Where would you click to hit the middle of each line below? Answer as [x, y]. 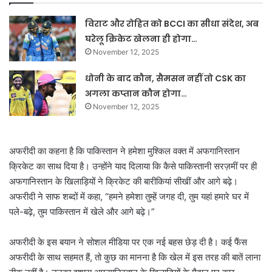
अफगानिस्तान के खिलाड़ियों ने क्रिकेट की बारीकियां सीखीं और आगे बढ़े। [124, 182]
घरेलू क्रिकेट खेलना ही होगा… [141, 39]
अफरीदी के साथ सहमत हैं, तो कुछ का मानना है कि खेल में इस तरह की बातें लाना [135, 257]
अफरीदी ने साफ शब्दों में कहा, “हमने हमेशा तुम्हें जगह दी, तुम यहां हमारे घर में [129, 197]
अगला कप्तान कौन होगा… [136, 94]
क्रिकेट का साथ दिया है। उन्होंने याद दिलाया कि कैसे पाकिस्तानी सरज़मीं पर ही [133, 166]
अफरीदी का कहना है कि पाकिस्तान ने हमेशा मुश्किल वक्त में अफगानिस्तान [124, 151]
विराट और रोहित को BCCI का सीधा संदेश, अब [172, 24]
